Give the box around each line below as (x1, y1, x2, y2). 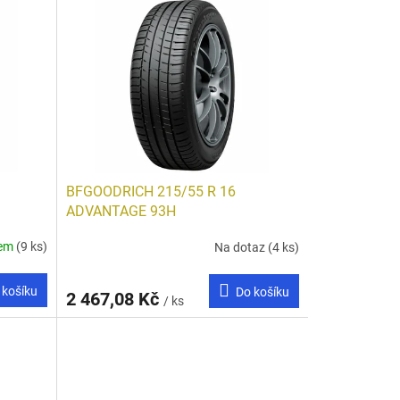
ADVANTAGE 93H (65, 202, 176, 220)
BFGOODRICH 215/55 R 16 (65, 182, 236, 200)
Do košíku (235, 284, 289, 299)
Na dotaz (213, 240, 268, 255)
